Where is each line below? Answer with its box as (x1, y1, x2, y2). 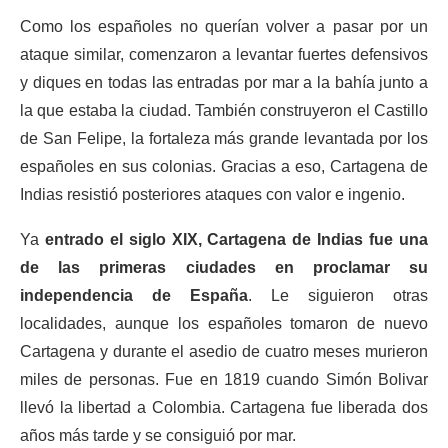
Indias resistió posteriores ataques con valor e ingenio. (20, 186, 405, 203)
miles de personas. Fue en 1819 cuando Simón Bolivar (20, 371, 428, 388)
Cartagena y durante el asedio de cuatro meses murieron (20, 343, 428, 360)
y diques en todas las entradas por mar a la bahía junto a (20, 74, 428, 91)
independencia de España (20, 287, 248, 304)
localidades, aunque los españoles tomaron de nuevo (20, 315, 428, 332)
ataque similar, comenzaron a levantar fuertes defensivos (20, 46, 428, 63)
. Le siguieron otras (248, 287, 428, 304)
